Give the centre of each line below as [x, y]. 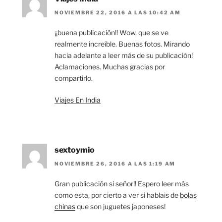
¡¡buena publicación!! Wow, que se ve [111, 32]
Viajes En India [78, 100]
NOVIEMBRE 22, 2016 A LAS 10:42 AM [118, 12]
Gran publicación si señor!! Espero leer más [122, 184]
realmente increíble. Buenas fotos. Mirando [122, 44]
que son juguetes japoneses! [120, 207]
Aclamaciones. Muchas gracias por [110, 66]
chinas [65, 207]
